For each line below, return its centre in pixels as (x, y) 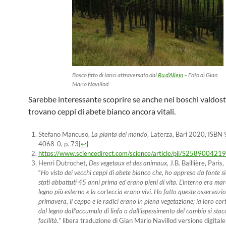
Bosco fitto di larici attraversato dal (115, 75)
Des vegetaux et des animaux (128, 163)
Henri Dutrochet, (64, 163)
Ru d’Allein (171, 75)
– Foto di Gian (200, 75)
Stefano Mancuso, (65, 134)
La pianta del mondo (119, 134)
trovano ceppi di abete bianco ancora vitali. (102, 111)
